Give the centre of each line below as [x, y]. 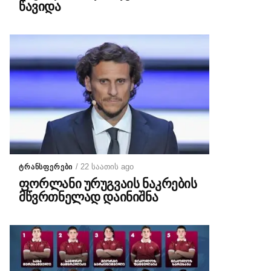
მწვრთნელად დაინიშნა [89, 197]
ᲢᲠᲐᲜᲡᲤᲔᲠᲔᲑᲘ [46, 167]
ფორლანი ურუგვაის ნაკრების [108, 184]
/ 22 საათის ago [105, 167]
